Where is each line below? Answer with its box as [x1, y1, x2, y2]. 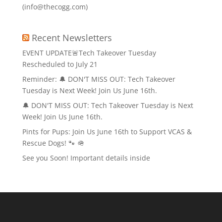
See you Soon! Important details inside [22, 153, 150, 163]
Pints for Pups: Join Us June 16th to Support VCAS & [22, 127, 192, 136]
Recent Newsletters [31, 32, 112, 44]
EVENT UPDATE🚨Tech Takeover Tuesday [22, 48, 156, 57]
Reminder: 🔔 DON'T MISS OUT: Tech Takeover [22, 74, 175, 84]
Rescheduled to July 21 [22, 59, 98, 69]
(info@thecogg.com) [22, 2, 88, 11]
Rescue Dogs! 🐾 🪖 [22, 138, 84, 148]
